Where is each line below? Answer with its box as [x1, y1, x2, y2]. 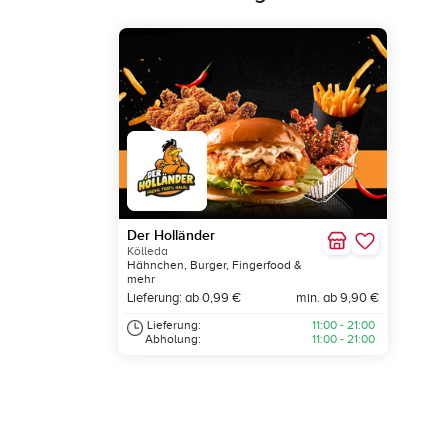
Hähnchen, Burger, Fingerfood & [127, 258, 302, 273]
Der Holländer [127, 227, 215, 245]
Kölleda [127, 244, 168, 259]
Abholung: [145, 332, 201, 347]
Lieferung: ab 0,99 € [127, 290, 241, 306]
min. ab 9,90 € [295, 290, 379, 306]
